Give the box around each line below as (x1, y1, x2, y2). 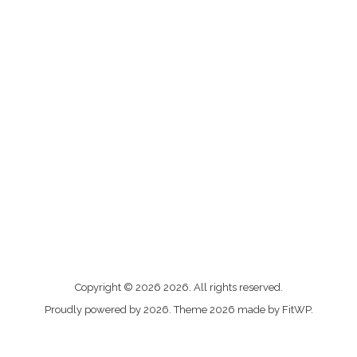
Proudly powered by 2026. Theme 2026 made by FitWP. (44, 304, 313, 316)
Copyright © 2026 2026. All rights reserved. (74, 281, 283, 294)
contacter (178, 292, 248, 312)
